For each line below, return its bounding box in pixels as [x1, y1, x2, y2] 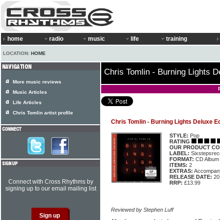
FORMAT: [169, 156, 194, 162]
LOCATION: [3, 51, 31, 56]
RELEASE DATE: [169, 174, 212, 180]
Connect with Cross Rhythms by [8, 178, 93, 185]
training [166, 35, 187, 42]
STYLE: [169, 133, 189, 138]
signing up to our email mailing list [5, 185, 96, 192]
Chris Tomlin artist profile [13, 110, 73, 115]
